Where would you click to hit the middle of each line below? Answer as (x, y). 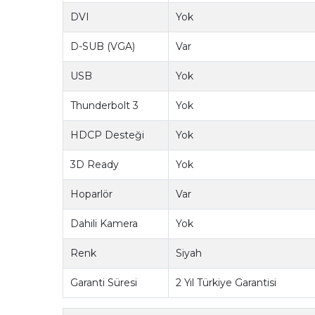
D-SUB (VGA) (103, 47)
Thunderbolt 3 (105, 106)
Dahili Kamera (104, 224)
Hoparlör (92, 194)
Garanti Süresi (104, 283)
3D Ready (95, 165)
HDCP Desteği (108, 135)
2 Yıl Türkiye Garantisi (226, 283)
